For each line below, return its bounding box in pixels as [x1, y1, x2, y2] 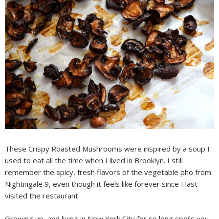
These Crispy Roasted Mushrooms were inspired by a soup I [5, 144, 210, 154]
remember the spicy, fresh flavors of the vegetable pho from [5, 167, 211, 177]
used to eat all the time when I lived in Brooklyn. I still [5, 155, 183, 166]
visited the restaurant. [5, 191, 80, 201]
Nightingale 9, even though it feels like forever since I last [5, 179, 197, 189]
